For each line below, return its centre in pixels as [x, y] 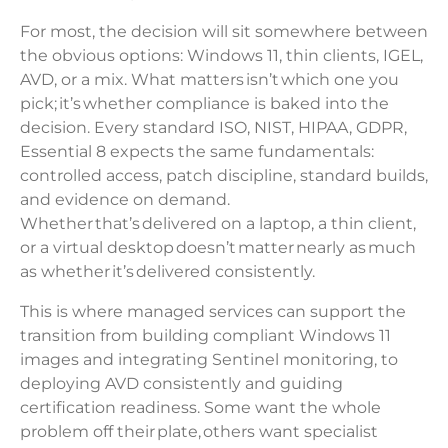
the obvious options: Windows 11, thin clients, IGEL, [221, 56]
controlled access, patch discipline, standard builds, [224, 176]
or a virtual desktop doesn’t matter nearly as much [218, 248]
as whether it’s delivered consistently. [170, 272]
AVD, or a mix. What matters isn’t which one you [209, 80]
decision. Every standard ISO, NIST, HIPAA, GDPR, [213, 128]
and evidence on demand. [125, 200]
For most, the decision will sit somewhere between [224, 32]
